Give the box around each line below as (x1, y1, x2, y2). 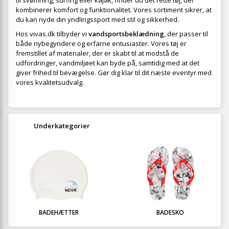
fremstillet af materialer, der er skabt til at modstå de (16, 49, 179, 58)
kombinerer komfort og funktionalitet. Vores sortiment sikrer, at (16, 5, 212, 15)
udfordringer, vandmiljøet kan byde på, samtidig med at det (16, 58, 199, 68)
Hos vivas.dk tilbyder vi (16, 29, 88, 39)
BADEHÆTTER (39, 208, 79, 217)
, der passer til (164, 29, 208, 39)
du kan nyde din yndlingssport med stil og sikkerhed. (16, 15, 179, 25)
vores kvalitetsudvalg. (16, 78, 84, 87)
